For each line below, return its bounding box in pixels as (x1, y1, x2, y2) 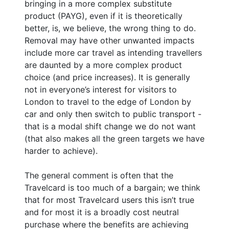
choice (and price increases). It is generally (25, 72, 190, 82)
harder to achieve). (25, 145, 98, 156)
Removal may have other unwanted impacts (25, 35, 194, 45)
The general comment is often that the (25, 170, 173, 180)
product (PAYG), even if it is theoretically (25, 10, 182, 21)
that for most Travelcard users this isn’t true (25, 194, 194, 205)
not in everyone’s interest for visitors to (25, 84, 177, 95)
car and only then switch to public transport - (25, 108, 201, 119)
